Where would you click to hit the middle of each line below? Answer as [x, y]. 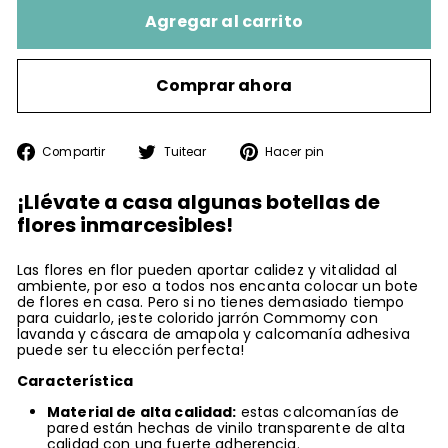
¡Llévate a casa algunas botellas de [198, 201]
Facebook [155, 182]
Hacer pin [294, 151]
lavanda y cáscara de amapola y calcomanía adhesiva [214, 333]
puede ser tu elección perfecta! [131, 349]
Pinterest [370, 182]
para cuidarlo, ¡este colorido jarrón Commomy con [197, 317]
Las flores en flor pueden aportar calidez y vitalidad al [207, 269]
